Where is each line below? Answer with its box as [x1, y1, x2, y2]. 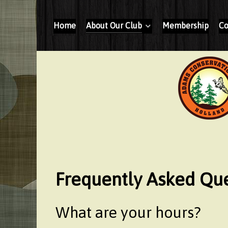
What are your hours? [55, 204, 201, 221]
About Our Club [86, 20, 142, 30]
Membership [162, 20, 209, 30]
